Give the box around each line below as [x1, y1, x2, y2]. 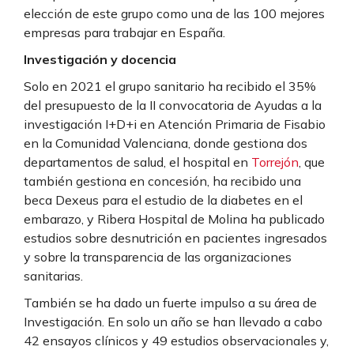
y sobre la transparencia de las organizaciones [24, 249, 292, 265]
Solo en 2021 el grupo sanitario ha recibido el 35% [24, 78, 316, 95]
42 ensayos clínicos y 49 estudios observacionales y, [24, 333, 329, 349]
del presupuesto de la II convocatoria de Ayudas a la [24, 97, 322, 114]
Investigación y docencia [24, 51, 176, 68]
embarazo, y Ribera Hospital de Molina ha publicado [24, 211, 325, 228]
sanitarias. [24, 268, 83, 284]
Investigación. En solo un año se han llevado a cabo [24, 314, 322, 330]
